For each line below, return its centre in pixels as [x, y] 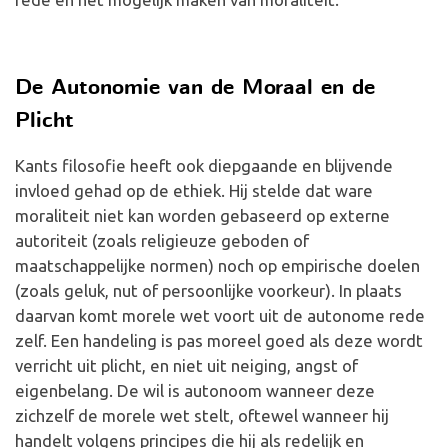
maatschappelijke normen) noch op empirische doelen [217, 265]
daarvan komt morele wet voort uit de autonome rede [220, 315]
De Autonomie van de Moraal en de [195, 88]
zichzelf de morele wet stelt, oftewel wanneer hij [202, 415]
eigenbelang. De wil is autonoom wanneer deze [195, 390]
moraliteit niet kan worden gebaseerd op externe [202, 215]
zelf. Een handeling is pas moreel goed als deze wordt [219, 340]
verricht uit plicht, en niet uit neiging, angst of [186, 365]
